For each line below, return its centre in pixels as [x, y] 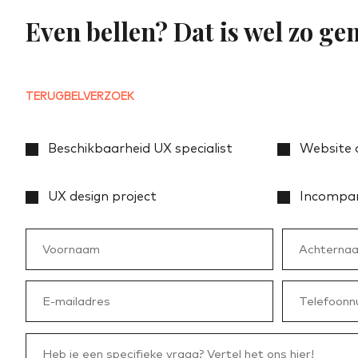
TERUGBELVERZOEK [80, 96]
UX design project [102, 196]
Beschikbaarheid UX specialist [140, 148]
